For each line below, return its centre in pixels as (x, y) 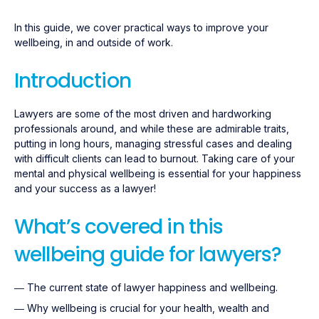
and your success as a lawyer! (85, 188)
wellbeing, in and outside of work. (94, 42)
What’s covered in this (119, 227)
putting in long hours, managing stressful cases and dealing (153, 143)
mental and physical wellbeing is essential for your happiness (158, 173)
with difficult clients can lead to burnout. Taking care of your (155, 158)
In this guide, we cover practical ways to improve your (141, 27)
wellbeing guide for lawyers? (148, 255)
